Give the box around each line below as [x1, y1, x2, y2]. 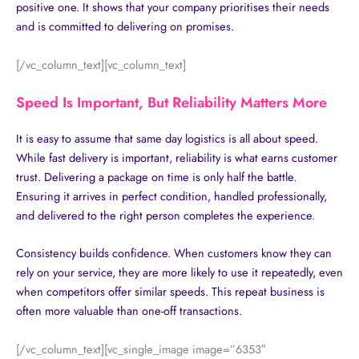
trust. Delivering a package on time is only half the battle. [16, 167, 296, 185]
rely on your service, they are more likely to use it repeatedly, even [16, 264, 343, 281]
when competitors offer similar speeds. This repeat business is [16, 283, 325, 301]
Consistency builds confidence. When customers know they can [16, 244, 332, 262]
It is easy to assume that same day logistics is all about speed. [16, 129, 318, 147]
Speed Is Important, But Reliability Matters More [16, 91, 327, 113]
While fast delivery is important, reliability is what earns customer [16, 148, 337, 166]
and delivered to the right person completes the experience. [16, 206, 315, 224]
